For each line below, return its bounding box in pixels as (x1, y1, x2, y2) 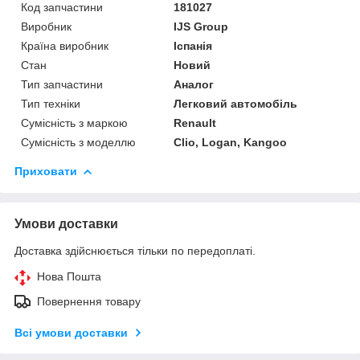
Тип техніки (21, 96, 80, 110)
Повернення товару (37, 294, 141, 308)
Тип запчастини (21, 77, 103, 91)
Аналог (174, 77, 215, 91)
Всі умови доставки (14, 325, 128, 339)
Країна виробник (21, 39, 108, 52)
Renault (174, 116, 217, 129)
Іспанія (174, 39, 213, 52)
